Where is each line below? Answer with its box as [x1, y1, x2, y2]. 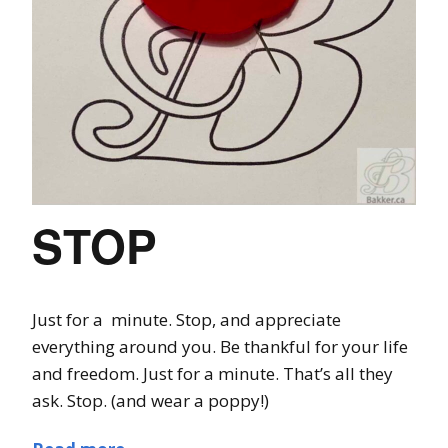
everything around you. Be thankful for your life [32, 335, 408, 358]
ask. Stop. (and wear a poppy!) [32, 389, 269, 412]
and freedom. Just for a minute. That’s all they [32, 362, 393, 385]
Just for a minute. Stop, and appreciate [32, 308, 341, 331]
